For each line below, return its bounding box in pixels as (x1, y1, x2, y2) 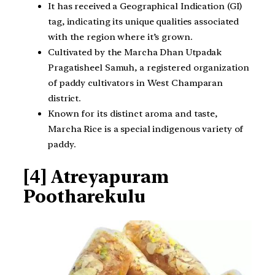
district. (48, 93, 82, 104)
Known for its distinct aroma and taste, (48, 108, 218, 120)
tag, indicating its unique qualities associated (48, 16, 239, 28)
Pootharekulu (23, 185, 145, 207)
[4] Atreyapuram (23, 166, 169, 187)
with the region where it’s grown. (48, 31, 193, 43)
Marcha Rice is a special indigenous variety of (48, 123, 244, 135)
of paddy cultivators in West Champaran (48, 77, 223, 89)
